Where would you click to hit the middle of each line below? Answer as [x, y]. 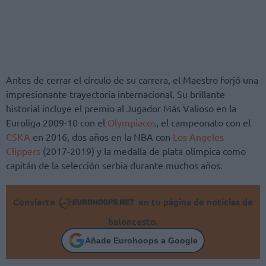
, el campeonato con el [203, 123]
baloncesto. [133, 222]
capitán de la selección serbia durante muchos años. [114, 165]
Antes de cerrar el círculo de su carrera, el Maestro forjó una [132, 80]
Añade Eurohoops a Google [141, 240]
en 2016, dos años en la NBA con [102, 137]
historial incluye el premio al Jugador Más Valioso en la [121, 108]
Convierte [35, 202]
